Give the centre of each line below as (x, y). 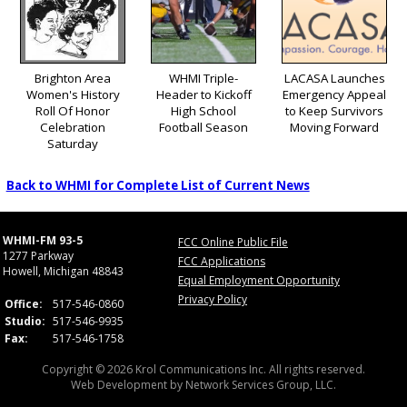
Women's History (73, 94)
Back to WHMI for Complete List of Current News (158, 186)
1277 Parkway (38, 256)
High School (203, 110)
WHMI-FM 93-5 (43, 241)
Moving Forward (334, 127)
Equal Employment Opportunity (259, 281)
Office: (24, 304)
